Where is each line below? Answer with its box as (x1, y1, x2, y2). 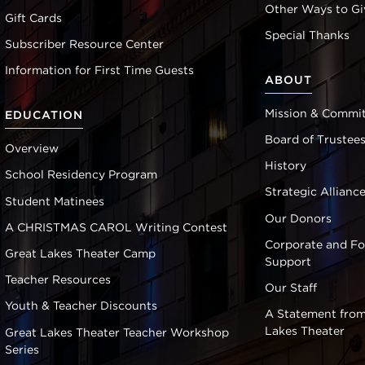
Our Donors (265, 211, 332, 225)
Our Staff (265, 280, 318, 294)
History (265, 159, 307, 173)
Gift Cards (4, 11, 62, 24)
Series (4, 342, 39, 356)
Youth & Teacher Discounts (4, 299, 157, 313)
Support (265, 254, 312, 268)
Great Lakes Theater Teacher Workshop (4, 325, 229, 339)
